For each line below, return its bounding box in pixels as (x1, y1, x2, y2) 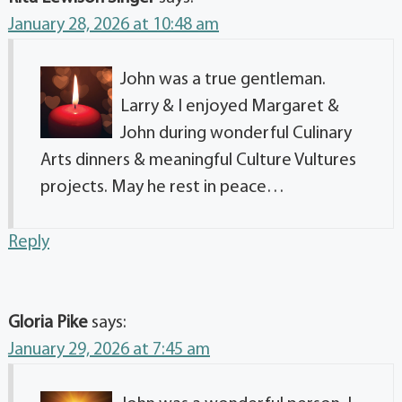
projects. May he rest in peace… (40, 179, 284, 197)
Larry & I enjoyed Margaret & (120, 98, 339, 117)
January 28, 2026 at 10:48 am (8, 16, 219, 35)
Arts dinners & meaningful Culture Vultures (40, 152, 356, 170)
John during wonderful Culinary (120, 125, 352, 144)
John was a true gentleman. (120, 71, 326, 90)
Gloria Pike (8, 314, 88, 333)
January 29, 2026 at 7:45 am (8, 341, 210, 360)
